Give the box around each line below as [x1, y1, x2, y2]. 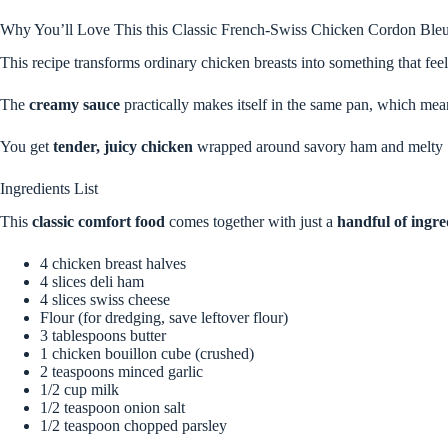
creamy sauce [29, 95, 120, 113]
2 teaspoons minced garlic [40, 362, 203, 380]
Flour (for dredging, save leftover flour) [40, 308, 288, 326]
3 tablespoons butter [40, 326, 166, 344]
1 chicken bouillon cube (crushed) [40, 344, 254, 362]
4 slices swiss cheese [40, 290, 170, 308]
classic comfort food [32, 212, 165, 230]
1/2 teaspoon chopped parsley [40, 416, 227, 434]
